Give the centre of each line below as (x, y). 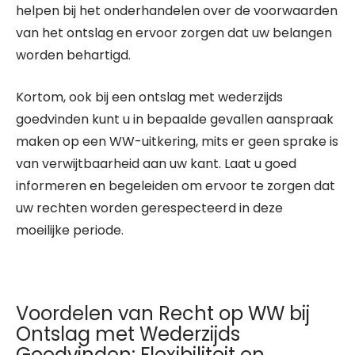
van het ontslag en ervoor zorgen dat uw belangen (174, 33)
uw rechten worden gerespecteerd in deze (149, 208)
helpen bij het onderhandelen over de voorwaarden (177, 11)
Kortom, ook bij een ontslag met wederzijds (149, 97)
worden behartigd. (73, 55)
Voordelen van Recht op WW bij (163, 313)
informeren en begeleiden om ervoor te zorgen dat (176, 186)
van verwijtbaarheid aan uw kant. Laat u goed (156, 164)
